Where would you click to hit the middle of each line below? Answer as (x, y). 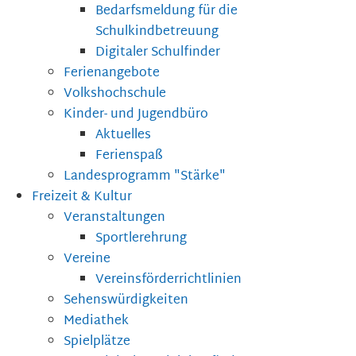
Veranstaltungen (114, 219)
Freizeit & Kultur (82, 198)
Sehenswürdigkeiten (126, 301)
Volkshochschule (115, 95)
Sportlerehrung (141, 239)
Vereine (87, 260)
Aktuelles (123, 136)
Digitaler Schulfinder (158, 53)
